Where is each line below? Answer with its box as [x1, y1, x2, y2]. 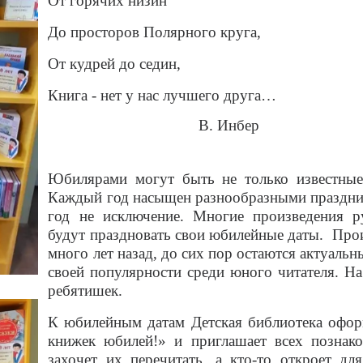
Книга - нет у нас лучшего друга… [48, 86, 277, 104]
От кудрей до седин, [48, 54, 181, 72]
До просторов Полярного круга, [48, 23, 262, 41]
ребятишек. [48, 281, 123, 299]
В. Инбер [199, 116, 260, 134]
